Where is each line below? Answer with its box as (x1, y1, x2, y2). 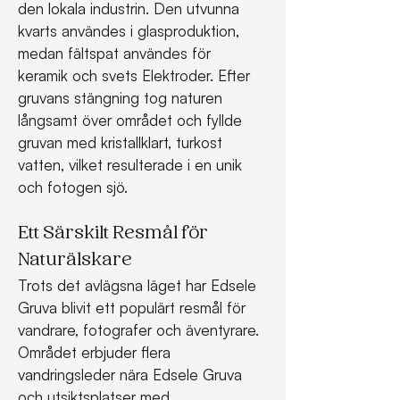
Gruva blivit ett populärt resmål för (18, 298, 250, 317)
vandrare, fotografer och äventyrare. (18, 321, 263, 339)
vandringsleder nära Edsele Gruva (18, 365, 246, 384)
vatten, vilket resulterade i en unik (18, 155, 246, 174)
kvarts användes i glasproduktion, (18, 21, 244, 40)
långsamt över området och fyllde (18, 111, 246, 129)
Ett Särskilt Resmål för (18, 225, 212, 243)
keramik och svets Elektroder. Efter (18, 66, 254, 85)
